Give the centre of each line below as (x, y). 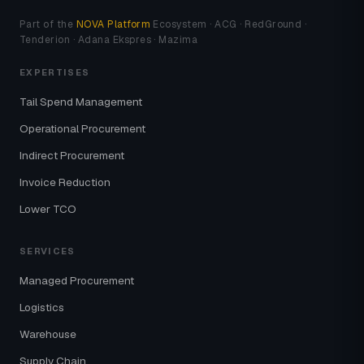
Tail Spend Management (81, 102)
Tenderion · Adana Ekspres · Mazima (109, 40)
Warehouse (48, 334)
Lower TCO (48, 209)
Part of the (48, 24)
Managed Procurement (77, 280)
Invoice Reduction (65, 182)
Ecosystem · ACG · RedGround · (229, 24)
